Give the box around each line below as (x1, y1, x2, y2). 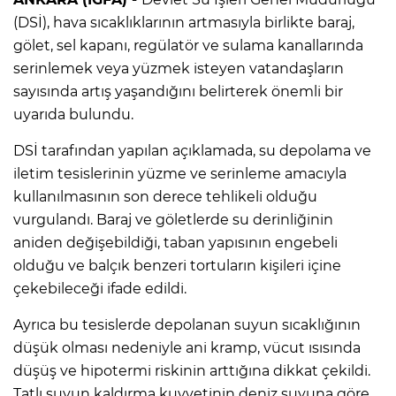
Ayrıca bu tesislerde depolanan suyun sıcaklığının (13, 316, 361, 333)
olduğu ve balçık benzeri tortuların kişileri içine (13, 256, 341, 274)
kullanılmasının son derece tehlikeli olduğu (13, 187, 317, 205)
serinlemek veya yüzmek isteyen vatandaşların (13, 59, 344, 77)
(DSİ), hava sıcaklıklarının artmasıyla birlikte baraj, (13, 13, 354, 31)
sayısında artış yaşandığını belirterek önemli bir (13, 82, 343, 100)
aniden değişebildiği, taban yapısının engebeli (13, 233, 338, 251)
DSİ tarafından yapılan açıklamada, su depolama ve (13, 141, 371, 159)
